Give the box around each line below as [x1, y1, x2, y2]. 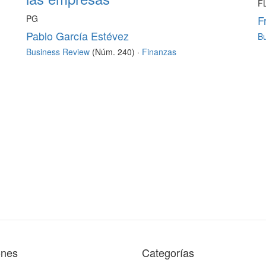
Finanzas [142, 46, 176, 58]
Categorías [142, 245, 194, 261]
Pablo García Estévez [26, 28, 129, 44]
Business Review [26, 46, 90, 58]
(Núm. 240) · [90, 46, 142, 58]
